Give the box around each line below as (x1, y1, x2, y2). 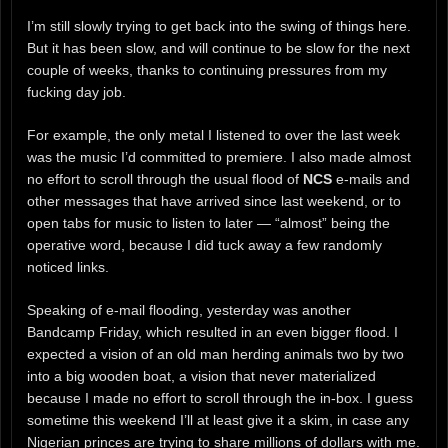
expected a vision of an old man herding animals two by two (27, 345, 404, 362)
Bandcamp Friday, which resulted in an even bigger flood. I (27, 323, 398, 340)
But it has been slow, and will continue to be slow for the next (27, 39, 410, 56)
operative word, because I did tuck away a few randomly (27, 236, 382, 253)
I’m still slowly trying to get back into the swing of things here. (27, 17, 411, 34)
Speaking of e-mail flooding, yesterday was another (27, 301, 351, 318)
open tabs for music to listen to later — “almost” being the (27, 214, 390, 231)
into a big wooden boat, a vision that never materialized (27, 367, 376, 384)
